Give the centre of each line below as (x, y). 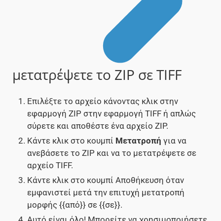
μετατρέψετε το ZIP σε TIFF (97, 75)
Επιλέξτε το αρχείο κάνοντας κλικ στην (103, 101)
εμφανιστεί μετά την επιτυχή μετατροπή (106, 193)
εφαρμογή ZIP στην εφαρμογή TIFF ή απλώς (111, 114)
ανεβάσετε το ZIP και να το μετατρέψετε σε (112, 153)
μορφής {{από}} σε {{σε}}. (75, 205)
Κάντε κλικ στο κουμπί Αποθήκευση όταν (106, 180)
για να (174, 141)
